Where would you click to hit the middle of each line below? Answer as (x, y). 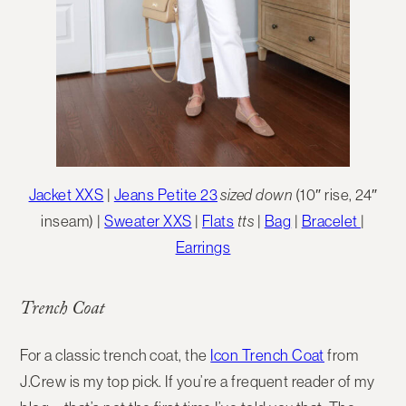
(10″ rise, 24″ (335, 195)
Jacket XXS (66, 195)
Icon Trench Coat (267, 356)
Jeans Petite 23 (165, 195)
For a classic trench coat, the (116, 356)
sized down (256, 195)
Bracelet (331, 222)
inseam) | (73, 222)
